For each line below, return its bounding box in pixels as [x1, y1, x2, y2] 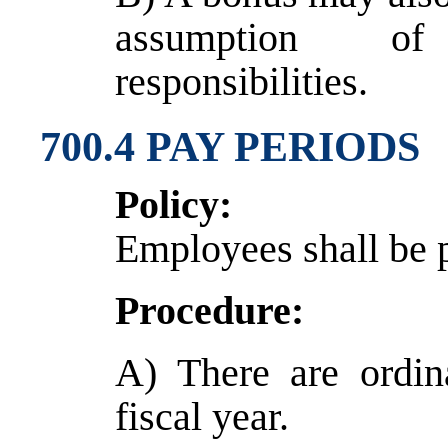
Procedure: [115, 287, 304, 333]
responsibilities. [115, 58, 368, 104]
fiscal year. [115, 393, 289, 439]
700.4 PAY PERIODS [40, 123, 420, 171]
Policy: [115, 181, 232, 227]
